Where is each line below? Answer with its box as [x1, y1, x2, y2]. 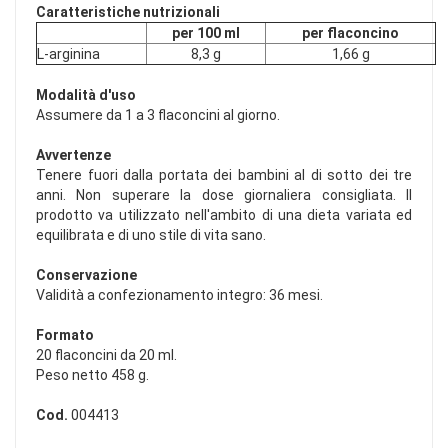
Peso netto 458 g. [36, 367, 149, 384]
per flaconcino [302, 25, 399, 42]
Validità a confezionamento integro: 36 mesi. [36, 287, 323, 304]
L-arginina [37, 46, 100, 63]
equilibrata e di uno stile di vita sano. [36, 227, 266, 244]
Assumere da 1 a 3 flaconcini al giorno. [36, 107, 280, 124]
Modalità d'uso [36, 87, 136, 104]
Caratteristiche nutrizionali [36, 4, 220, 21]
